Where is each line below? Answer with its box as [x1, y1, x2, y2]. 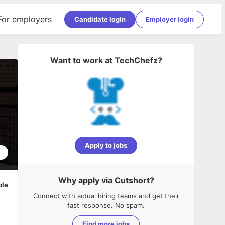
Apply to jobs [85, 141, 127, 149]
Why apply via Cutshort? [58, 175, 154, 185]
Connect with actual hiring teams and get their [33, 192, 179, 200]
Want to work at [50, 55, 113, 65]
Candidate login [74, 15, 126, 23]
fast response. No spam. [67, 201, 145, 209]
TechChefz [114, 55, 158, 65]
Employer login [146, 15, 194, 23]
